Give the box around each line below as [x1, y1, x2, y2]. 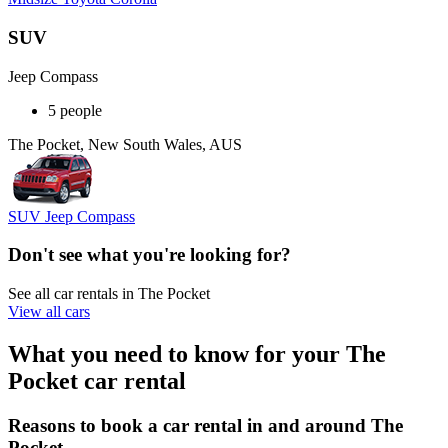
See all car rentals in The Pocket [8, 285, 210, 303]
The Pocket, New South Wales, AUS [8, 135, 242, 153]
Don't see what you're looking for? [8, 244, 291, 266]
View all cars [8, 303, 90, 321]
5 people [48, 101, 102, 119]
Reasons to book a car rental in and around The [8, 414, 403, 436]
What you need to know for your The [8, 340, 386, 367]
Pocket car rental [8, 367, 186, 394]
